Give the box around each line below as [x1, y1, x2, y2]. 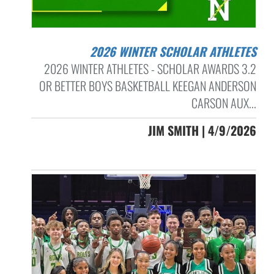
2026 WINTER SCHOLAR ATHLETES [95, 42, 256, 61]
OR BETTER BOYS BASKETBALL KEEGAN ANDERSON [39, 76, 256, 95]
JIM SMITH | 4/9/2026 [147, 121, 256, 139]
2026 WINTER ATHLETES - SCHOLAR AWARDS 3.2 [43, 59, 256, 78]
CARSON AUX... [191, 94, 256, 112]
